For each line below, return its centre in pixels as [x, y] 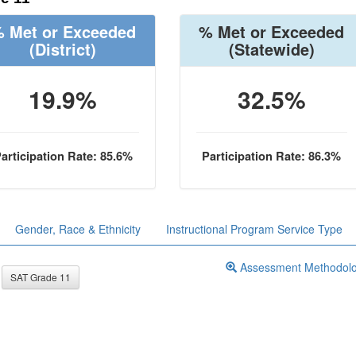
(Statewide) [271, 49]
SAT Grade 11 [41, 277]
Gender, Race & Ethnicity [78, 229]
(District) [63, 49]
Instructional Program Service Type [254, 229]
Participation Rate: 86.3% [272, 156]
